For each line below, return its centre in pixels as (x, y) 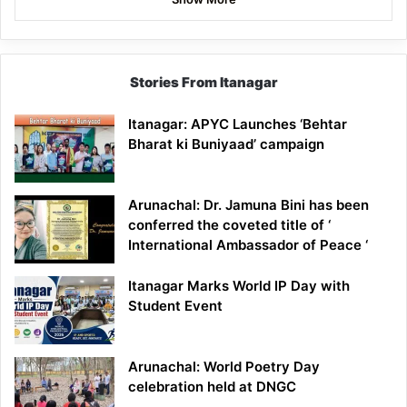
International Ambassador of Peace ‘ (248, 244)
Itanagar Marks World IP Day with (239, 285)
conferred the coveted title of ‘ (229, 224)
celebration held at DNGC (212, 386)
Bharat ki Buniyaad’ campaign (226, 144)
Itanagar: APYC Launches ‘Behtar (238, 124)
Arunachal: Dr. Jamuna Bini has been (248, 204)
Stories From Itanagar (203, 82)
